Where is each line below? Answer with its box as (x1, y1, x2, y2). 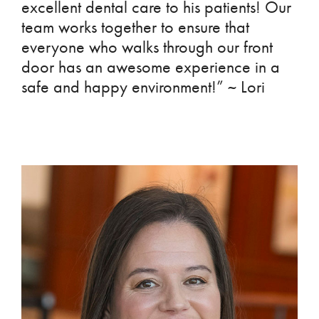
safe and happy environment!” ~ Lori (21, 77, 265, 98)
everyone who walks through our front (21, 37, 273, 58)
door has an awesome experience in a (21, 57, 280, 78)
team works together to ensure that (21, 17, 249, 38)
